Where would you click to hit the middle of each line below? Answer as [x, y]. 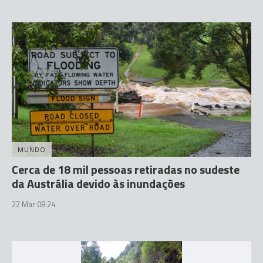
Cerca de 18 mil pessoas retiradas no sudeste [126, 169]
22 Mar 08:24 [33, 204]
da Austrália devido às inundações [98, 183]
